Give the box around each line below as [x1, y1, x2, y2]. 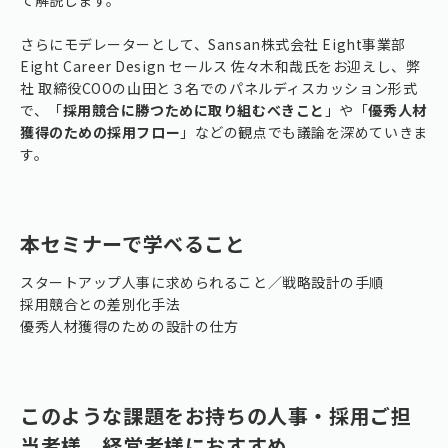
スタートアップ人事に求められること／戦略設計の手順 [20, 271, 384, 292]
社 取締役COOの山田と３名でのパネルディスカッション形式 [20, 77, 418, 98]
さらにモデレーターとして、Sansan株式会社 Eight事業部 [20, 33, 406, 54]
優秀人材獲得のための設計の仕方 [20, 315, 239, 336]
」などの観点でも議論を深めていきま [180, 121, 428, 142]
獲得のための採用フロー [20, 121, 181, 142]
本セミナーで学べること [20, 228, 246, 258]
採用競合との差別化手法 [20, 293, 181, 314]
